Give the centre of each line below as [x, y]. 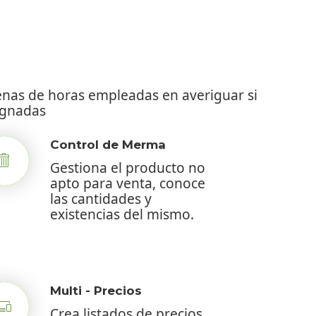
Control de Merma [108, 144]
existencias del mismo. [122, 214]
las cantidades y [101, 198]
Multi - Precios [96, 290]
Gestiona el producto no [128, 167]
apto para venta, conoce [128, 183]
